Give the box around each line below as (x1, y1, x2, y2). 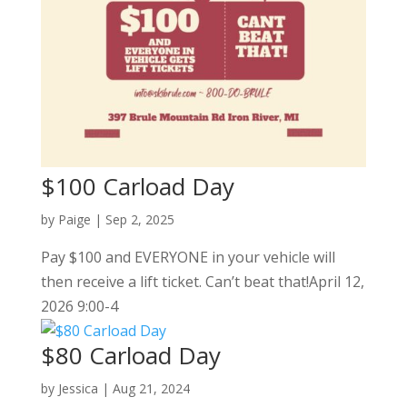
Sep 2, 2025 (104, 210, 174, 228)
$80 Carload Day (40, 338, 221, 372)
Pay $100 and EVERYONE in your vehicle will (40, 246, 335, 267)
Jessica (57, 379, 98, 397)
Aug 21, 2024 (112, 379, 190, 397)
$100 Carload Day (40, 169, 234, 203)
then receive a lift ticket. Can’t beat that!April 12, (40, 271, 364, 292)
